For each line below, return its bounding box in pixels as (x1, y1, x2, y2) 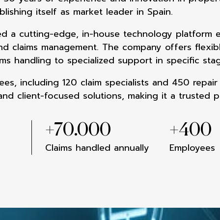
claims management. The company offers (12, 40, 195, 54)
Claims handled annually (45, 141, 150, 155)
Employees (169, 141, 216, 155)
